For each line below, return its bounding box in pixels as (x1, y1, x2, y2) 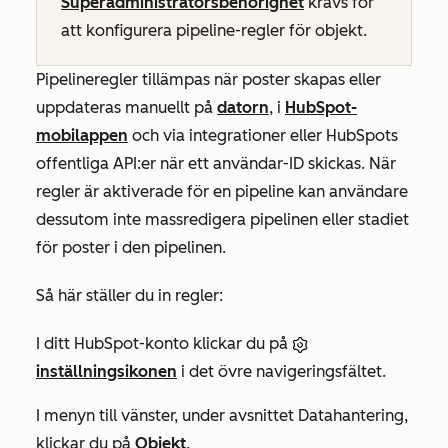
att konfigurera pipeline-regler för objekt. (61, 20, 367, 40)
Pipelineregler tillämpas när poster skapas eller (36, 69, 381, 89)
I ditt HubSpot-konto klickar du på (36, 333, 292, 353)
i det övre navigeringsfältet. (177, 361, 386, 381)
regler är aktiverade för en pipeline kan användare (36, 181, 408, 201)
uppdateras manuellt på (36, 97, 217, 117)
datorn (217, 97, 269, 117)
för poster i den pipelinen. (36, 237, 226, 257)
